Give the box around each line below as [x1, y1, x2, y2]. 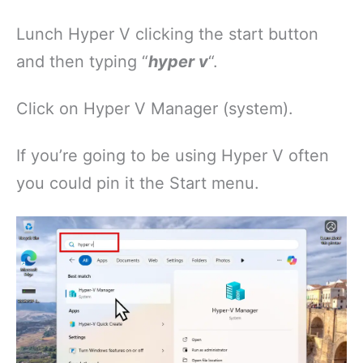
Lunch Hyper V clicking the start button [16, 23, 318, 44]
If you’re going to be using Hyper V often [16, 145, 329, 165]
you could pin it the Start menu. [16, 173, 259, 193]
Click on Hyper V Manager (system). [16, 98, 293, 118]
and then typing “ [16, 51, 148, 71]
